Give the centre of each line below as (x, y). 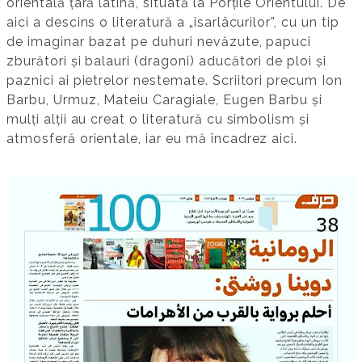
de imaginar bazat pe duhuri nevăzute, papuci (159, 41)
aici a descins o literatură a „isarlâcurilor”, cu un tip (173, 22)
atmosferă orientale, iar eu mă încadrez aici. (152, 138)
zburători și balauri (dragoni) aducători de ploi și (166, 61)
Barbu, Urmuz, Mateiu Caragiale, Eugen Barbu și (165, 99)
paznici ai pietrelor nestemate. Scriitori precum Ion (175, 80)
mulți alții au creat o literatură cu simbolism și (158, 119)
